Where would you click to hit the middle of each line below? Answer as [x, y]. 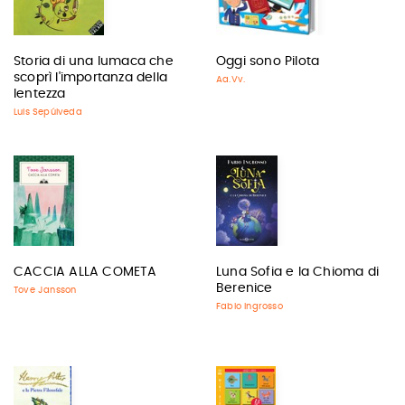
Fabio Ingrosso [250, 307]
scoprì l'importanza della [90, 78]
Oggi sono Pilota [268, 62]
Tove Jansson [45, 291]
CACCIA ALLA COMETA [85, 273]
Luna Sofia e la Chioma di [297, 273]
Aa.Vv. [231, 80]
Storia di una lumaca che [94, 62]
